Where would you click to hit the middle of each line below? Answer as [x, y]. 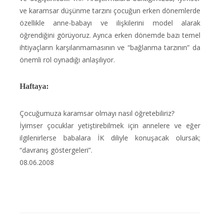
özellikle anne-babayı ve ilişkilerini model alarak [110, 23]
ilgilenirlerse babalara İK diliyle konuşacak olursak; [110, 138]
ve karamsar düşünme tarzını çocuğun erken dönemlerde [110, 11]
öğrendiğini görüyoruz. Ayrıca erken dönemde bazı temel [110, 35]
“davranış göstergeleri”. [56, 150]
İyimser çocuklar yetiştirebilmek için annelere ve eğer [110, 125]
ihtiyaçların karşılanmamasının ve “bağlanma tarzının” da [110, 47]
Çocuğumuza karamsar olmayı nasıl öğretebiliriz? [97, 113]
